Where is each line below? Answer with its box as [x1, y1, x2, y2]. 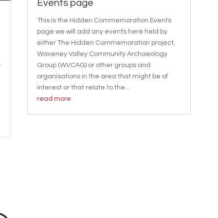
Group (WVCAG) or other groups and [36, 62, 150, 69]
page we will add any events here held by [36, 28, 167, 36]
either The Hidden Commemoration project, [36, 39, 175, 47]
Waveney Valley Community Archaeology [36, 51, 167, 58]
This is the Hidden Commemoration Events [36, 17, 171, 24]
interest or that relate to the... [36, 84, 129, 91]
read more [36, 95, 71, 103]
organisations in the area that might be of [36, 73, 168, 80]
